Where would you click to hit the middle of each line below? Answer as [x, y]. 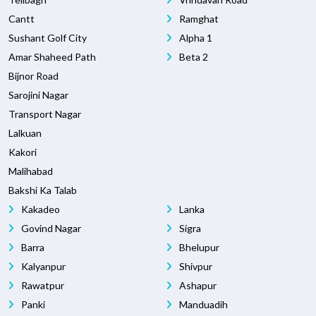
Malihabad [31, 171]
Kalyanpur [42, 267]
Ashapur [197, 286]
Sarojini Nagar [38, 95]
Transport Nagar [45, 114]
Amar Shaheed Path [52, 57]
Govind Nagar [50, 229]
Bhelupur [198, 248]
